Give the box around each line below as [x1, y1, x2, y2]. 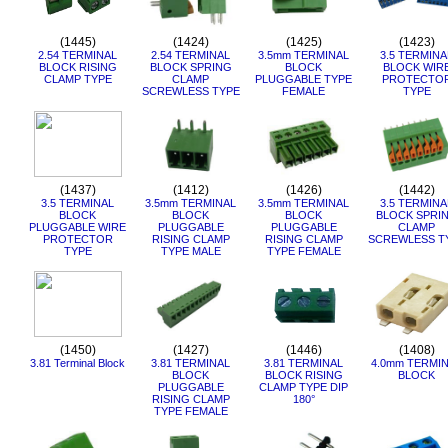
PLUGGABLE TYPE [255, 73, 352, 85]
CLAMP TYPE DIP [259, 381, 348, 393]
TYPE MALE [160, 245, 221, 257]
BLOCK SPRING [149, 61, 232, 73]
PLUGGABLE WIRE [29, 221, 126, 233]
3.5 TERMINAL [41, 197, 114, 209]
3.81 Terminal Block [30, 357, 125, 369]
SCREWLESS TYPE [141, 85, 240, 97]
